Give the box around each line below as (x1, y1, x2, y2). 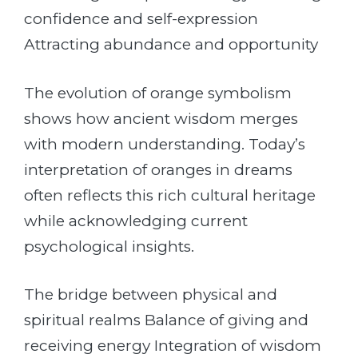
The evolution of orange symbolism (24, 83, 292, 102)
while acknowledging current (24, 211, 248, 230)
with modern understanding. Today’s (24, 134, 305, 153)
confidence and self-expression (24, 10, 258, 29)
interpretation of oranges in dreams (24, 160, 292, 179)
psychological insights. (24, 237, 194, 256)
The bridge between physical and (24, 285, 277, 304)
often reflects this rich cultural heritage (24, 185, 316, 205)
